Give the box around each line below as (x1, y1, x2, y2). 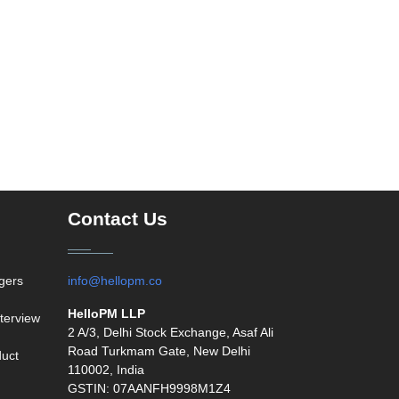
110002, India (68, 362, 144, 377)
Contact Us (68, 208, 167, 230)
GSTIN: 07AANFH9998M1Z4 (68, 381, 231, 395)
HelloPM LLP (68, 306, 145, 321)
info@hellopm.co (68, 273, 162, 288)
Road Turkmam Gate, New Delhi (68, 344, 250, 358)
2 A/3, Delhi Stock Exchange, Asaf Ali (68, 325, 273, 339)
